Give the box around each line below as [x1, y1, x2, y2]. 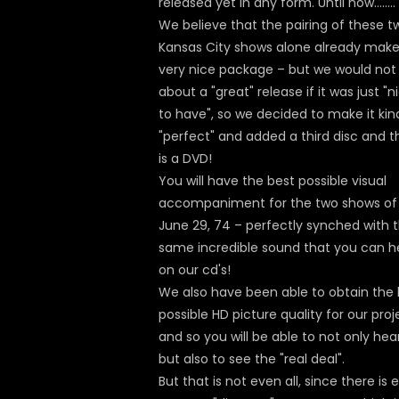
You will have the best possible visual [159, 172, 387, 190]
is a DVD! [159, 150, 212, 167]
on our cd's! [159, 261, 231, 279]
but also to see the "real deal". [159, 350, 345, 368]
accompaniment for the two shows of [159, 194, 397, 212]
